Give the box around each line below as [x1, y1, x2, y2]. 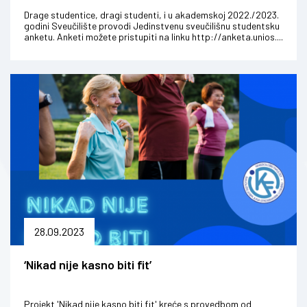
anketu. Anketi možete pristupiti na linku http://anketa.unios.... [24, 31, 283, 43]
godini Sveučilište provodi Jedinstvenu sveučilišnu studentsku [24, 20, 280, 32]
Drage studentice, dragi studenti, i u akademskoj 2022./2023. [24, 9, 279, 21]
